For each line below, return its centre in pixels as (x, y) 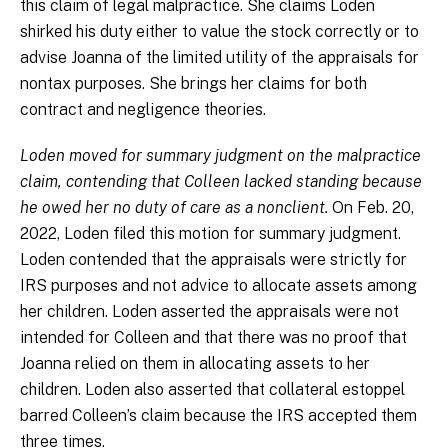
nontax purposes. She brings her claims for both (193, 84)
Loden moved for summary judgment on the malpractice (220, 156)
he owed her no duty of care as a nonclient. (176, 208)
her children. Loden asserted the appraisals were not (209, 312)
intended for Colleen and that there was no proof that (213, 338)
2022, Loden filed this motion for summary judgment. (210, 234)
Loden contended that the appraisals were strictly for (213, 260)
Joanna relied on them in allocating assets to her (195, 364)
